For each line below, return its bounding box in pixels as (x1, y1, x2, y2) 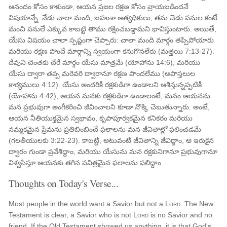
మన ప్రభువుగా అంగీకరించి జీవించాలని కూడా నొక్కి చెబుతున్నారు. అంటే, (9, 103, 210, 111)
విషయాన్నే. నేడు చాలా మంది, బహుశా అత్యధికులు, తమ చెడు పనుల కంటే (9, 14, 218, 22)
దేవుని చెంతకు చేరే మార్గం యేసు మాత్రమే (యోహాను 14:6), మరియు (9, 58, 201, 66)
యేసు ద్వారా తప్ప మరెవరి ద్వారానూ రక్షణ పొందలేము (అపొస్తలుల (9, 69, 196, 78)
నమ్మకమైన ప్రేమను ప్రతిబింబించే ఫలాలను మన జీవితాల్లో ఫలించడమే (9, 125, 202, 133)
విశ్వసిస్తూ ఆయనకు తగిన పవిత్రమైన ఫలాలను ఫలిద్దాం (9, 159, 162, 167)
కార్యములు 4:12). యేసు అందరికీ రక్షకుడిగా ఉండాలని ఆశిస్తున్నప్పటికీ (9, 81, 202, 89)
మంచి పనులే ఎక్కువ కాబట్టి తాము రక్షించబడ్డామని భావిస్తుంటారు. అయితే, (9, 25, 217, 33)
